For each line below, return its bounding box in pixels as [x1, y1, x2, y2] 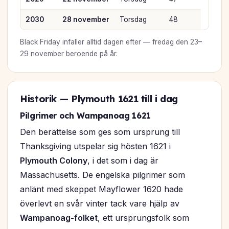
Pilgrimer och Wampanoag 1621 [20, 110, 151, 121]
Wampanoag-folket [20, 213, 98, 223]
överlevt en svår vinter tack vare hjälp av [20, 198, 179, 209]
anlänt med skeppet [20, 184, 99, 195]
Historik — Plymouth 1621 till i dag [20, 93, 178, 105]
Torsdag [119, 15, 147, 24]
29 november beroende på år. [20, 50, 118, 58]
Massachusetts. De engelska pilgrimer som [20, 170, 185, 180]
